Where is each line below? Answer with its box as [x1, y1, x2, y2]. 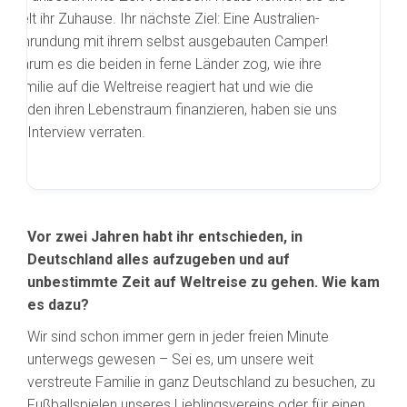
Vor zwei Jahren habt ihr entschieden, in [27, 228, 303, 246]
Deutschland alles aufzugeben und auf [27, 251, 290, 269]
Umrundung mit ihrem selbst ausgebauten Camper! [8, 33, 329, 51]
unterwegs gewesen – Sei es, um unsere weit [27, 351, 313, 369]
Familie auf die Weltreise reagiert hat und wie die [8, 78, 314, 96]
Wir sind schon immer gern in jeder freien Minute [27, 328, 329, 346]
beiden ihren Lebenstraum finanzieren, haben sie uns [8, 101, 338, 119]
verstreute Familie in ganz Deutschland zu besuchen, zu [27, 373, 375, 392]
